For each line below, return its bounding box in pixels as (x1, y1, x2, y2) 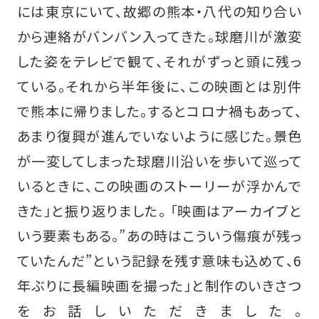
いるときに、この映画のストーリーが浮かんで (16, 175, 303, 196)
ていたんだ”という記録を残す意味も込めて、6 (16, 250, 303, 271)
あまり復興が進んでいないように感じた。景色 (16, 125, 303, 146)
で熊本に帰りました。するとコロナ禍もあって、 (16, 100, 303, 121)
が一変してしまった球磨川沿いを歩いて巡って (16, 150, 303, 171)
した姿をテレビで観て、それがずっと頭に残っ (16, 51, 303, 71)
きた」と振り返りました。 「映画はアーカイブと (16, 200, 303, 221)
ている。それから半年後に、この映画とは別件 (16, 75, 303, 96)
